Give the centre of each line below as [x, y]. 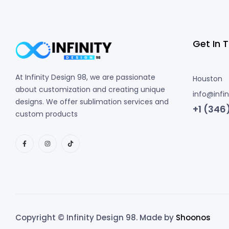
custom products [47, 114]
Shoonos [193, 217]
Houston [208, 79]
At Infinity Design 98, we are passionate [85, 77]
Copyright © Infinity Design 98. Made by [96, 217]
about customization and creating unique [90, 89]
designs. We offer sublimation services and [92, 101]
